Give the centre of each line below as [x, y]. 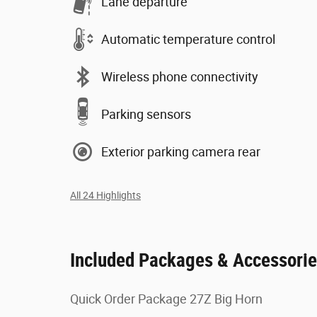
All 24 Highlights [105, 195]
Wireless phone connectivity [180, 76]
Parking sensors [146, 114]
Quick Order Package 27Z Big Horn [166, 299]
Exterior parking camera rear [181, 151]
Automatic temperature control [188, 39]
